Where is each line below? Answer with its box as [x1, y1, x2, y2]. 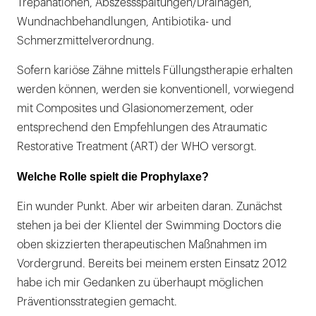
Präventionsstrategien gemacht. [17, 296, 177, 308]
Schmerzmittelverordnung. [17, 35, 154, 47]
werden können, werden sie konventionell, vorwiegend [17, 84, 294, 96]
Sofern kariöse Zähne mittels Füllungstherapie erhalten [17, 65, 293, 77]
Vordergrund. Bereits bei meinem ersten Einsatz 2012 [17, 258, 287, 270]
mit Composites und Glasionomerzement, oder [17, 103, 254, 115]
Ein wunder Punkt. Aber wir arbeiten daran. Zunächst [17, 201, 282, 213]
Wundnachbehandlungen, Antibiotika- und [17, 16, 231, 28]
